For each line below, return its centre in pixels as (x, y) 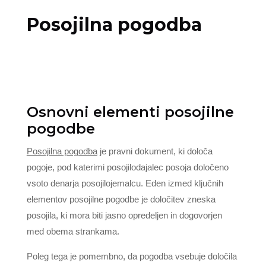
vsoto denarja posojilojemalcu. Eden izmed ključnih (125, 183)
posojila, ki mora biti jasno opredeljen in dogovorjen (124, 215)
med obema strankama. (73, 231)
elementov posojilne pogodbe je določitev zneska (121, 199)
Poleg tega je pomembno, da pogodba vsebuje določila (132, 256)
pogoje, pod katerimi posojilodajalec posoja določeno (127, 167)
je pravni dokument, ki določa (155, 151)
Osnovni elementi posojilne (130, 112)
